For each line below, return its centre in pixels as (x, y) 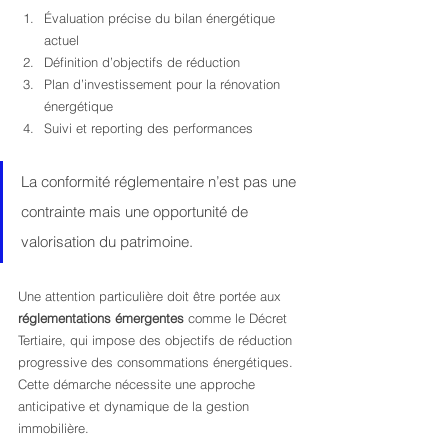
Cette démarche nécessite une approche (138, 384)
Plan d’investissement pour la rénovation (164, 84)
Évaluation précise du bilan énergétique (161, 18)
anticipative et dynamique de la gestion (135, 406)
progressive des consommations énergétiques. (157, 362)
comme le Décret (237, 318)
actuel (61, 40)
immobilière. (53, 428)
